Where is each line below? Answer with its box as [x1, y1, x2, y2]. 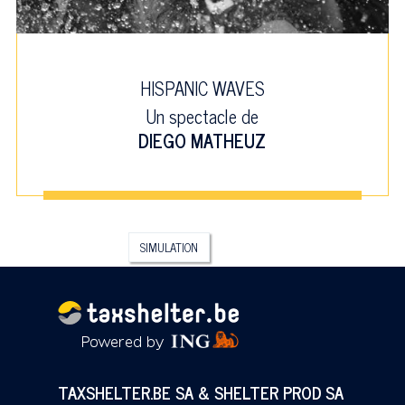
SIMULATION [139, 237, 198, 257]
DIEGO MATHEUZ [138, 125, 267, 155]
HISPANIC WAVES [139, 72, 265, 103]
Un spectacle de [146, 100, 259, 131]
